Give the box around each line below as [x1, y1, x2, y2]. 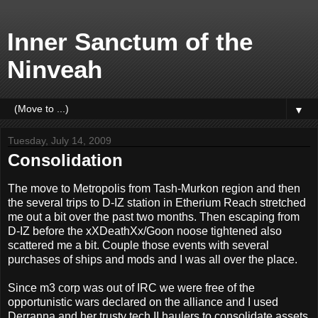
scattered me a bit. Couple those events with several [8, 238, 269, 251]
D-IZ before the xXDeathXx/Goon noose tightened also [8, 224, 282, 237]
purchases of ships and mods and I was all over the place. [8, 253, 297, 265]
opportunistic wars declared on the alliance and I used [8, 295, 278, 308]
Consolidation [8, 150, 123, 170]
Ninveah [7, 56, 102, 83]
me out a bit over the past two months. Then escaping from [8, 210, 300, 223]
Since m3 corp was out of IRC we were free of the [8, 281, 255, 294]
